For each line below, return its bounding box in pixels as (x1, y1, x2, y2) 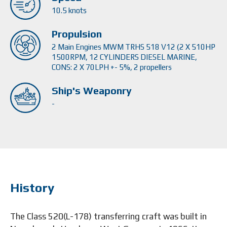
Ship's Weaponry (52, 85, 132, 96)
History (10, 180, 54, 195)
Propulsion (52, 28, 102, 40)
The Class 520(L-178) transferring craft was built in (10, 211, 207, 221)
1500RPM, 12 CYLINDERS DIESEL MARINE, (52, 53, 197, 61)
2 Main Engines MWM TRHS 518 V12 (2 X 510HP (52, 43, 215, 51)
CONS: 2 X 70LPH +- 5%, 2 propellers (52, 63, 172, 71)
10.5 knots (52, 6, 87, 15)
